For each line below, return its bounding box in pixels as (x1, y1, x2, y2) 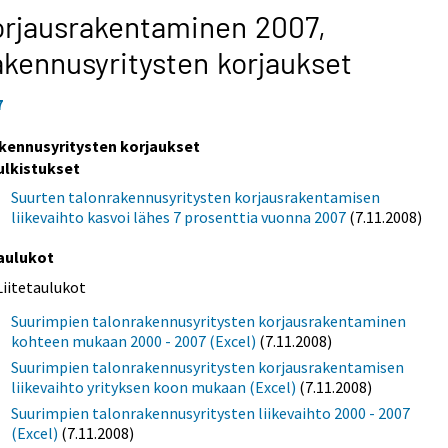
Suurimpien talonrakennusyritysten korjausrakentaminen (11, 310, 407, 331)
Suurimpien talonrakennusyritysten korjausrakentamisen (11, 356, 405, 377)
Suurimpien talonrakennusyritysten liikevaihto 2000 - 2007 (11, 402, 411, 423)
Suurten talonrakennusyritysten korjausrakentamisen (11, 186, 381, 207)
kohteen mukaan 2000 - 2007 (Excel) (11, 330, 257, 351)
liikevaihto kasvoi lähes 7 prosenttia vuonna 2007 (11, 206, 347, 227)
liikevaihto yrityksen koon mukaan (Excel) (11, 376, 297, 397)
